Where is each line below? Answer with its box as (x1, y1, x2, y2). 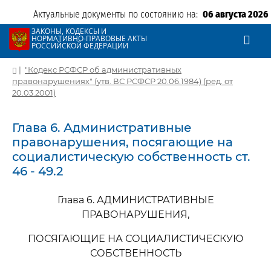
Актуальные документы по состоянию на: (33, 8, 203, 20)
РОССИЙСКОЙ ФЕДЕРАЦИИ (31, 41, 128, 51)
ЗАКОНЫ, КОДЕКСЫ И (31, 26, 106, 36)
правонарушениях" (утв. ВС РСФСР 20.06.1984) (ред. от (12, 76, 233, 86)
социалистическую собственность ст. (12, 149, 250, 164)
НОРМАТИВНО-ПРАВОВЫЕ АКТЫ (31, 33, 147, 44)
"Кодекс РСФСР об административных (25, 65, 181, 74)
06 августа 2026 (203, 8, 269, 20)
